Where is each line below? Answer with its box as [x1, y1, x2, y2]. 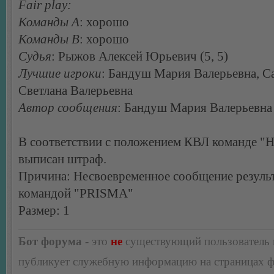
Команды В [18, 31, 80, 46]
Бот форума [18, 235, 82, 248]
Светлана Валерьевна [18, 83, 133, 98]
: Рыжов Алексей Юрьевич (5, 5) [51, 48, 228, 64]
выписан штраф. [18, 151, 106, 166]
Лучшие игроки [18, 65, 102, 81]
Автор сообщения [18, 100, 117, 115]
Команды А [18, 14, 80, 29]
